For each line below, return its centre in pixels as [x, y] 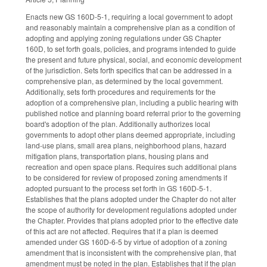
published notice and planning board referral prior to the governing [133, 113]
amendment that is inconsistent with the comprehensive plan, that [131, 252]
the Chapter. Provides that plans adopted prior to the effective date [132, 220]
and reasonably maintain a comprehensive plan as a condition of [130, 27]
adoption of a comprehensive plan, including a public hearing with [132, 102]
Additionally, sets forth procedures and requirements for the [121, 91]
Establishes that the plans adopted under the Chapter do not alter [131, 198]
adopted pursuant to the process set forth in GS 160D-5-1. [119, 188]
